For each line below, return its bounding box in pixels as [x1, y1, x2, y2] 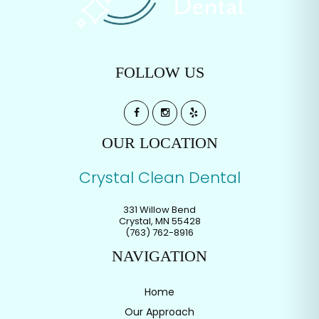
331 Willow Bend [123, 202, 196, 216]
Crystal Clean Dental [78, 166, 241, 189]
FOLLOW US [115, 63, 204, 81]
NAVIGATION [112, 246, 207, 265]
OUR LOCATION [101, 133, 218, 152]
